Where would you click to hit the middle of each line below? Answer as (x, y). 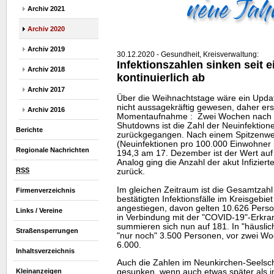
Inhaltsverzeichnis (45, 251)
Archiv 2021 (46, 9)
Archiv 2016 (46, 109)
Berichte (29, 130)
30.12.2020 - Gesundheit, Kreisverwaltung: (188, 54)
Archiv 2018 (46, 69)
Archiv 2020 (46, 29)
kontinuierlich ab (161, 77)
